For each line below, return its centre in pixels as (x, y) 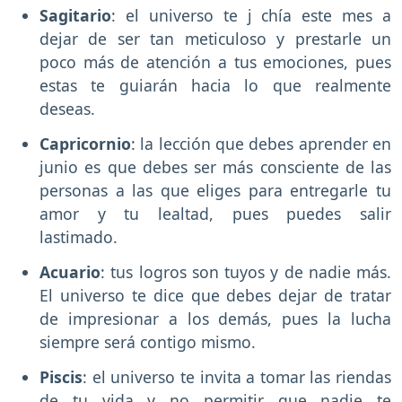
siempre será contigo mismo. (150, 341)
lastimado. (81, 237)
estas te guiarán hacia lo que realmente (215, 86)
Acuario (70, 271)
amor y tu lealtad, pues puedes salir (215, 214)
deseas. (70, 109)
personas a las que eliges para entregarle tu (215, 191)
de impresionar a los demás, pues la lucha (215, 318)
